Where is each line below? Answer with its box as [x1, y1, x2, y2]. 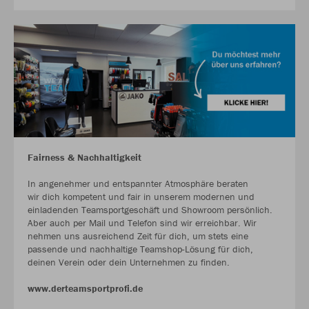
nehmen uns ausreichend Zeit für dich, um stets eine [28, 229, 248, 242]
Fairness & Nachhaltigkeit [28, 150, 141, 163]
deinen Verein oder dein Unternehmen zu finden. [28, 255, 230, 268]
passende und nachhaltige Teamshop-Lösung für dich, [28, 242, 253, 255]
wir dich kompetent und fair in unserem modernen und [28, 190, 255, 203]
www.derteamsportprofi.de [28, 281, 143, 295]
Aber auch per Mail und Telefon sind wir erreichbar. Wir [28, 216, 257, 229]
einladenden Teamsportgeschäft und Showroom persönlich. [28, 203, 272, 216]
